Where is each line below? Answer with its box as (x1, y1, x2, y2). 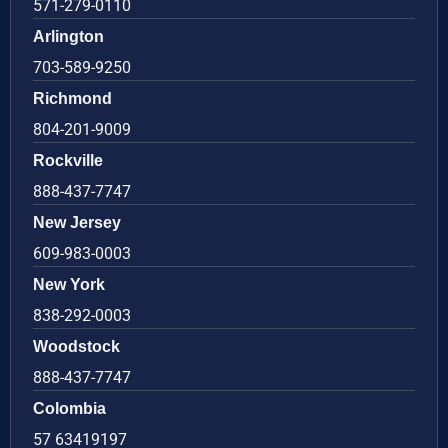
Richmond (33, 89, 112, 107)
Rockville (33, 151, 103, 169)
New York (33, 275, 105, 293)
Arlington (33, 27, 104, 45)
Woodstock (33, 337, 120, 355)
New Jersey (33, 213, 121, 231)
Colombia (33, 399, 106, 417)
